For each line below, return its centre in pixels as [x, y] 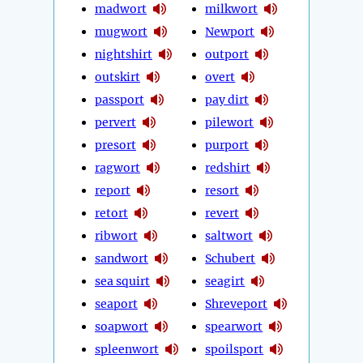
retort [111, 213]
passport [120, 99]
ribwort [116, 235]
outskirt [117, 77]
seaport [116, 303]
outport [227, 54]
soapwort [122, 326]
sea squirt [122, 281]
